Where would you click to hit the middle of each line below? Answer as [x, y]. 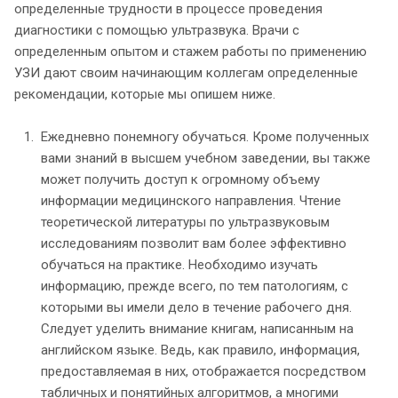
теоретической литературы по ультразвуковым [185, 223]
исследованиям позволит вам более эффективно [194, 244]
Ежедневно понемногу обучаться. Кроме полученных [205, 137]
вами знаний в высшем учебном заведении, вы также [206, 159]
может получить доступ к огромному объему [180, 180]
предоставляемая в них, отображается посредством [203, 372]
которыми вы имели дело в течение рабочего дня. [196, 308]
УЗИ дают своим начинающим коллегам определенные [186, 73]
